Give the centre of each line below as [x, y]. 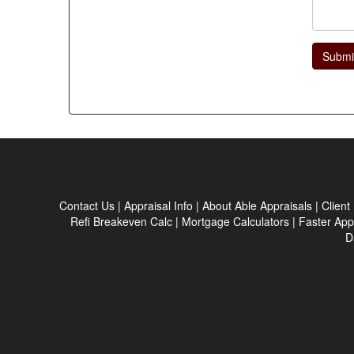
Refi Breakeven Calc [121, 221]
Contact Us [87, 205]
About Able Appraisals [257, 205]
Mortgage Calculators [235, 221]
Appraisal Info [158, 205]
